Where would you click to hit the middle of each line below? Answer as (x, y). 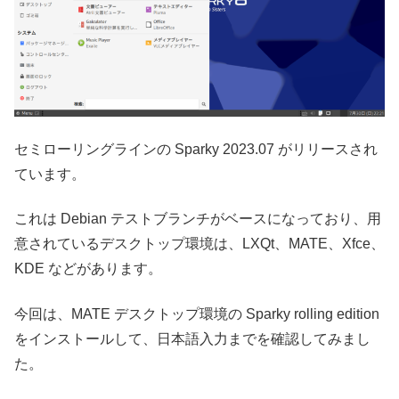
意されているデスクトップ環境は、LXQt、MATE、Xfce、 (199, 244)
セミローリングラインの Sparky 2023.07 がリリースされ (196, 149)
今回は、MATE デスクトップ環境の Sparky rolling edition (197, 313)
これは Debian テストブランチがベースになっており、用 (198, 219)
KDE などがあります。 (88, 269)
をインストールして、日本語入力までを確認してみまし (192, 338)
